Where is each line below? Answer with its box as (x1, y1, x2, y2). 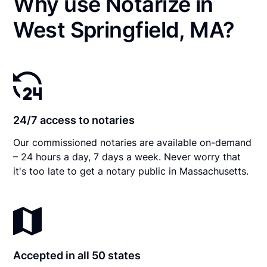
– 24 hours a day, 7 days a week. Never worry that (13, 150, 241, 163)
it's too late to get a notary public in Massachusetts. (13, 164, 249, 177)
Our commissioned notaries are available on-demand (13, 136, 252, 148)
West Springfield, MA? (13, 16, 235, 43)
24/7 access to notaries (13, 113, 135, 126)
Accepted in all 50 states (13, 249, 141, 262)
